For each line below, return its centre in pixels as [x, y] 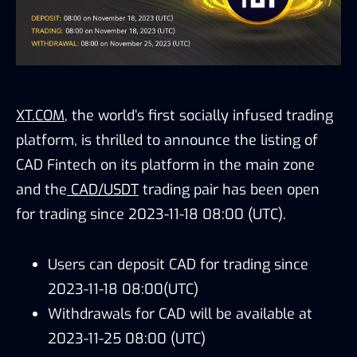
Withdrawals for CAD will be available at [180, 314]
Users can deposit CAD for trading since [178, 264]
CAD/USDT [105, 189]
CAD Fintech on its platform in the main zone [165, 165]
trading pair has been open [229, 189]
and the [41, 189]
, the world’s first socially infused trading [199, 115]
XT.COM [40, 115]
